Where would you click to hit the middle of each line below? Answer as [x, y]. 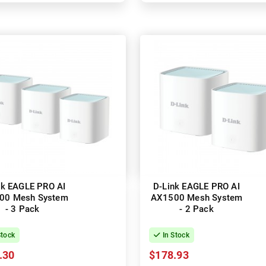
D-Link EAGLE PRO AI [197, 187]
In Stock [175, 235]
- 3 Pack [22, 209]
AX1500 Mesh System [197, 198]
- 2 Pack [197, 209]
